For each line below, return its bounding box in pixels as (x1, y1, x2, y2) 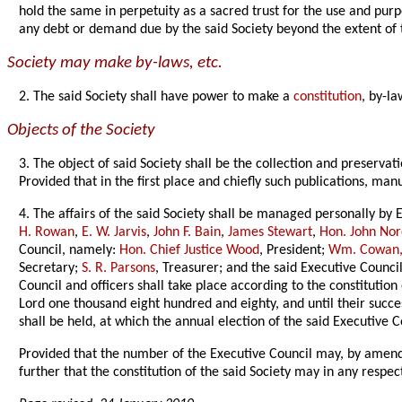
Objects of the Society (7, 121, 155, 139)
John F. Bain (153, 224, 222, 240)
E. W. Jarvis (82, 224, 147, 240)
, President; (259, 242, 329, 258)
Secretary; (19, 260, 83, 275)
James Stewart (228, 224, 313, 240)
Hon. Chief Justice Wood (119, 242, 260, 258)
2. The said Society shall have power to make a (19, 89, 294, 104)
